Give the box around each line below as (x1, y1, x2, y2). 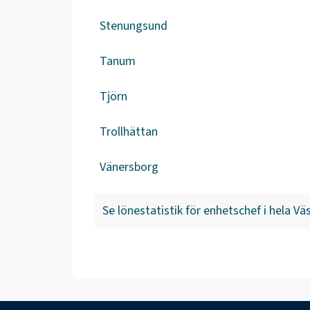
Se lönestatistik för (102, 202, 203, 219)
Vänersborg (100, 158, 158, 176)
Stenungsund (100, 17, 167, 35)
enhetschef (203, 202, 261, 219)
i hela (261, 202, 291, 219)
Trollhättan (100, 123, 158, 140)
